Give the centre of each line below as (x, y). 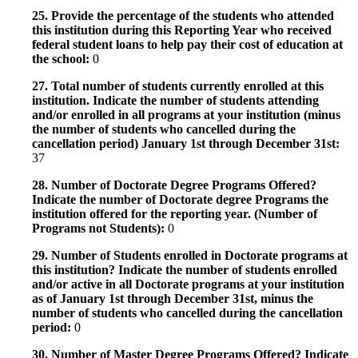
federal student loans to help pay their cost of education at (187, 44)
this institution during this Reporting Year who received (182, 30)
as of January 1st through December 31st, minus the (173, 298)
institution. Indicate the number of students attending (175, 100)
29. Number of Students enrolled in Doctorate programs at (190, 255)
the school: (62, 58)
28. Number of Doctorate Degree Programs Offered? (174, 185)
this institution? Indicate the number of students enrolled (185, 269)
